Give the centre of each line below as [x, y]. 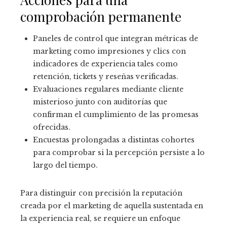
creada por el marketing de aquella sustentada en [112, 206]
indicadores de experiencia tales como [105, 64]
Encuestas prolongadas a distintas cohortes [114, 140]
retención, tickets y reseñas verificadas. [106, 77]
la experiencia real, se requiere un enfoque [100, 219]
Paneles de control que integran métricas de [116, 39]
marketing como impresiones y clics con [109, 51]
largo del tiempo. [65, 165]
